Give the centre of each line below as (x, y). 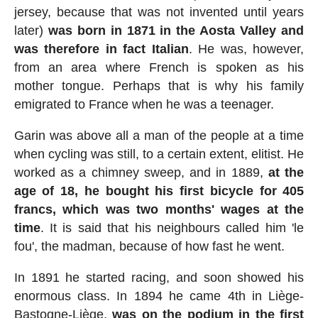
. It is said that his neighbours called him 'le (172, 228)
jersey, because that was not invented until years (159, 12)
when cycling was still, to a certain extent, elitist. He (159, 154)
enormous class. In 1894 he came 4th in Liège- (159, 296)
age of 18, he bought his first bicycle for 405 (159, 191)
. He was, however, (246, 49)
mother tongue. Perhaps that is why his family (159, 86)
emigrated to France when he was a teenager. (144, 105)
